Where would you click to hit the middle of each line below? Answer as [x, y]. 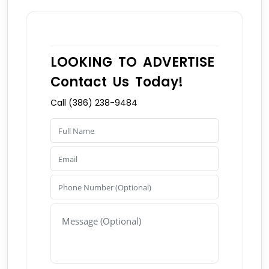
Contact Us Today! [117, 82]
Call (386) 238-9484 [94, 103]
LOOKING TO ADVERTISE [132, 62]
